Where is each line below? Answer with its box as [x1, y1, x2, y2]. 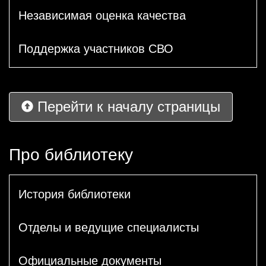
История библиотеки [18, 187, 131, 201]
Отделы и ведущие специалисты [18, 220, 199, 234]
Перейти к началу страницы [33, 99, 220, 115]
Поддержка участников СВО [18, 42, 173, 55]
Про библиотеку [9, 145, 133, 164]
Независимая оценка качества [18, 8, 186, 22]
